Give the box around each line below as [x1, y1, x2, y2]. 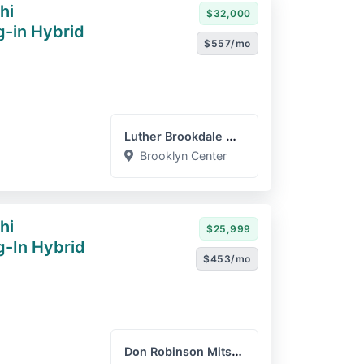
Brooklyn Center [140, 149, 227, 162]
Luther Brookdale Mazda [226, 128, 237, 144]
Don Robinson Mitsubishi [232, 343, 243, 359]
